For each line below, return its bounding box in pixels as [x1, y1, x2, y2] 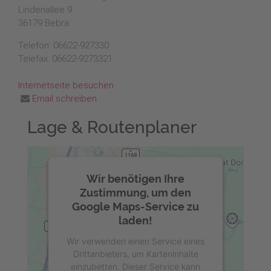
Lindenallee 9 [18, 4, 72, 15]
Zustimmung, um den [80, 186, 191, 199]
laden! [119, 214, 152, 227]
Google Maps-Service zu [72, 200, 199, 213]
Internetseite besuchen [18, 80, 114, 91]
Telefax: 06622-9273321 [18, 53, 113, 64]
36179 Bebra [18, 18, 69, 28]
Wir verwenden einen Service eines [67, 235, 204, 246]
